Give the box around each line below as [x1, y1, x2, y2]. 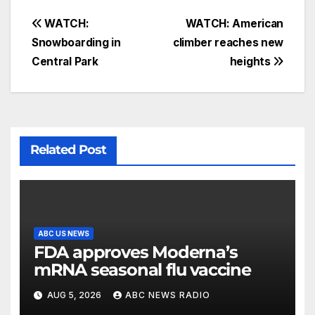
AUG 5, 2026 [44, 289, 103, 300]
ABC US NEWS [37, 229, 89, 238]
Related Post [30, 141, 106, 157]
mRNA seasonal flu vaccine [33, 259, 251, 281]
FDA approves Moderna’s [33, 242, 238, 263]
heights [229, 54, 274, 68]
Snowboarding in [32, 35, 121, 49]
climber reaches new [172, 35, 283, 49]
